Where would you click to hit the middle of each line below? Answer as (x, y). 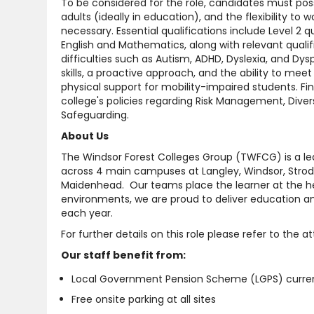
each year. (87, 213)
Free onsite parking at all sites (144, 299)
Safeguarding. (95, 115)
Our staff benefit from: (123, 255)
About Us (85, 136)
